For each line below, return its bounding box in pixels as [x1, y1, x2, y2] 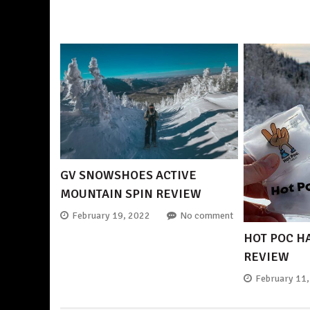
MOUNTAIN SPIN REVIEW [60, 185, 201, 201]
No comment [180, 210, 233, 222]
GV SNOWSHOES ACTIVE [60, 167, 197, 183]
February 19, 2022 [72, 210, 150, 222]
